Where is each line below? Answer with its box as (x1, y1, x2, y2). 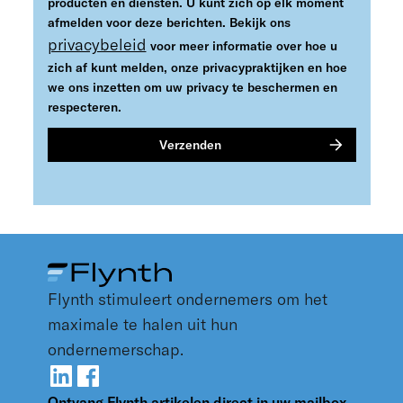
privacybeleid (47, 34, 147, 55)
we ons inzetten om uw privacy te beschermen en (47, 79, 337, 95)
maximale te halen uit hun (47, 314, 237, 335)
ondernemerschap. (47, 339, 184, 360)
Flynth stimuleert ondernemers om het (47, 289, 327, 309)
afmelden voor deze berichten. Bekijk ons (47, 14, 291, 31)
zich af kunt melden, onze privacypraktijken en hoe (47, 59, 347, 76)
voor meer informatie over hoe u (146, 38, 337, 54)
